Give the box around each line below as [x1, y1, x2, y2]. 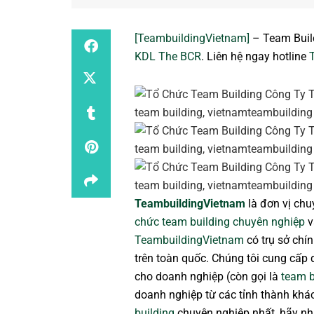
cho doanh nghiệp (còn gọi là [135, 270, 281, 284]
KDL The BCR [135, 50, 201, 64]
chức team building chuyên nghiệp [135, 215, 305, 229]
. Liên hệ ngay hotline [201, 50, 309, 64]
